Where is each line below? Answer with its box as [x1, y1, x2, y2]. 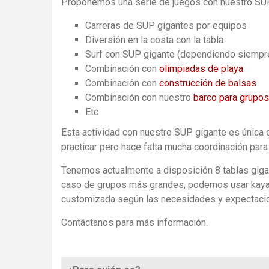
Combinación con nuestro [85, 92, 193, 104]
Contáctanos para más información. [61, 217, 208, 229]
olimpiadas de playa [159, 63, 243, 75]
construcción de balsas [159, 77, 256, 89]
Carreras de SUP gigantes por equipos [85, 20, 247, 32]
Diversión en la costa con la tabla [85, 34, 223, 46]
